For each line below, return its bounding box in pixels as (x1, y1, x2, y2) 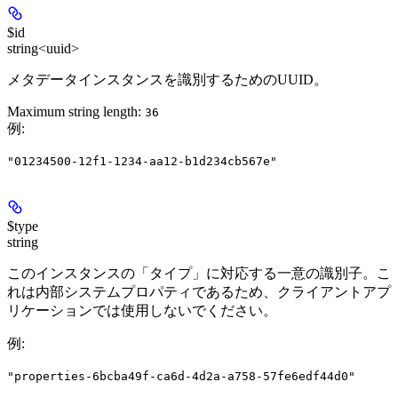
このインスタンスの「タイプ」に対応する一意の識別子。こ (7, 266, 391, 282)
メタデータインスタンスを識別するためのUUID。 (7, 72, 328, 88)
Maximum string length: (7, 104, 145, 120)
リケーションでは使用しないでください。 (7, 303, 277, 319)
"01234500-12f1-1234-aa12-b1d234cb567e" (7, 155, 277, 169)
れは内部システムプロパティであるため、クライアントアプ (7, 284, 391, 300)
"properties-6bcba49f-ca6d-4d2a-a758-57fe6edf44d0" (7, 370, 355, 384)
